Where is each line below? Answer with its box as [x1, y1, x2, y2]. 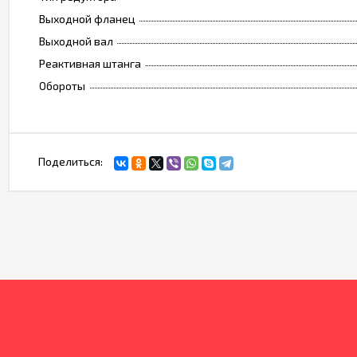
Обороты [39, 79, 85, 93]
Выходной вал [39, 34, 113, 49]
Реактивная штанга [39, 57, 141, 71]
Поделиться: [38, 155, 103, 169]
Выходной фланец [39, 12, 135, 26]
